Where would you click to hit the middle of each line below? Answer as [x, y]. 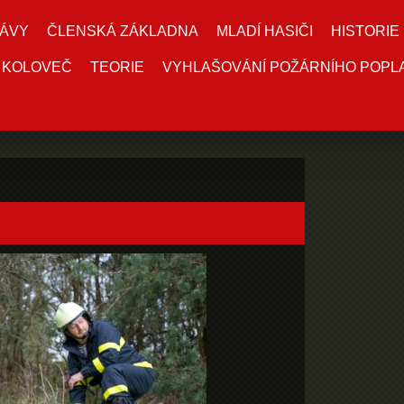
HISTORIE [365, 31]
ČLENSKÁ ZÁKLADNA [123, 31]
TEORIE [117, 67]
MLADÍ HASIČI [265, 31]
